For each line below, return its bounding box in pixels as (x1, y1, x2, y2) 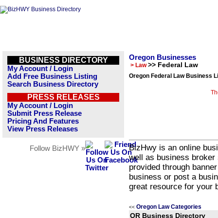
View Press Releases (7, 125, 78, 133)
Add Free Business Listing (7, 73, 97, 80)
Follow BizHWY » (30, 145, 85, 152)
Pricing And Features (7, 117, 79, 125)
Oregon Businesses (129, 54, 196, 61)
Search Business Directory (7, 80, 98, 88)
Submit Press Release (7, 109, 82, 117)
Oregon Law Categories (136, 203, 201, 210)
